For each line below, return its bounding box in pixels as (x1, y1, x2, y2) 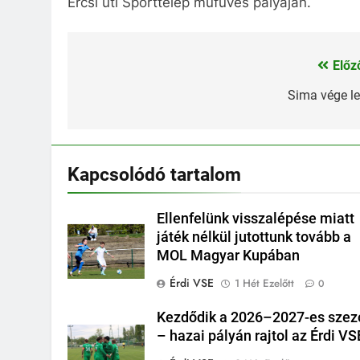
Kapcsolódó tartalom (67, 163, 241, 186)
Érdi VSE (170, 275, 215, 292)
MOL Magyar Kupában (157, 247, 301, 264)
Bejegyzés (83, 59, 171, 82)
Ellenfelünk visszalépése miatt (157, 211, 355, 227)
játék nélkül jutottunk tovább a (157, 229, 352, 246)
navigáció (83, 88, 166, 111)
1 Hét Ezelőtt (235, 276, 295, 292)
